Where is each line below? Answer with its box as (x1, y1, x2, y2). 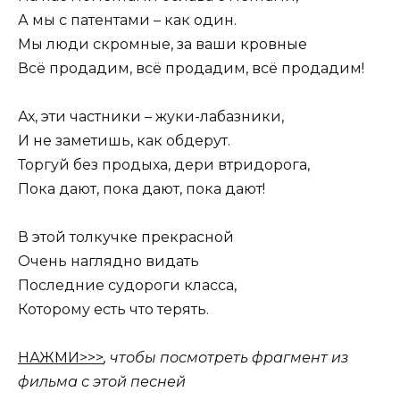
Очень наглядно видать (18, 253, 199, 271)
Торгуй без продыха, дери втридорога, (18, 155, 310, 173)
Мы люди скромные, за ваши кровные (18, 35, 307, 53)
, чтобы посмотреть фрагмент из (104, 349, 348, 367)
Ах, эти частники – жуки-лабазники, (18, 107, 284, 125)
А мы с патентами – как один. (18, 11, 237, 29)
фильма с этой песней (18, 373, 186, 391)
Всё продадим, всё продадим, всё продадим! (18, 59, 364, 77)
